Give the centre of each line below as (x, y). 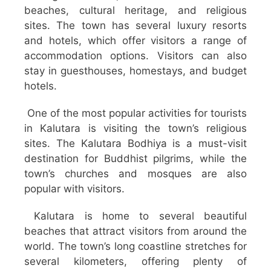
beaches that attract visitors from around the (135, 231)
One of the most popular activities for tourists (135, 113)
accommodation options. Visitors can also (135, 56)
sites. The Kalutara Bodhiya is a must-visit (135, 144)
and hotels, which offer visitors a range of (135, 41)
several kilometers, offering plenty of (135, 262)
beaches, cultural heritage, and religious (135, 11)
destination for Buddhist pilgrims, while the (135, 159)
